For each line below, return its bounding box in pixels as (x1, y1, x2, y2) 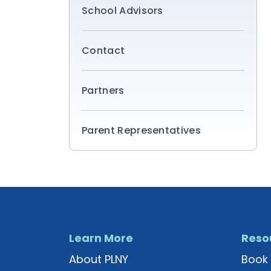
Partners (82, 83, 125, 97)
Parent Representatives (82, 123, 201, 137)
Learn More (69, 230, 133, 246)
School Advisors (82, 4, 163, 18)
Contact (82, 44, 125, 57)
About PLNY (69, 252, 128, 267)
